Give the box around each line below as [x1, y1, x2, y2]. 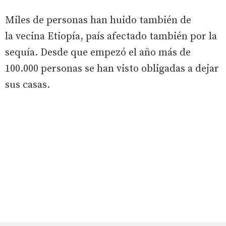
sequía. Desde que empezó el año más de [5, 46, 191, 59]
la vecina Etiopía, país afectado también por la [5, 30, 217, 43]
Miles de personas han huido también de [5, 14, 191, 27]
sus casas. [5, 78, 50, 91]
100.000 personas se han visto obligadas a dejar [5, 62, 219, 75]
